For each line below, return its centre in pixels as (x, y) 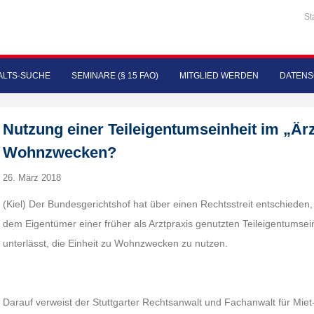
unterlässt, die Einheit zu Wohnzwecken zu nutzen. (116, 243)
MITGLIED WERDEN (219, 76)
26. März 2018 (32, 178)
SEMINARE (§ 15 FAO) (115, 76)
